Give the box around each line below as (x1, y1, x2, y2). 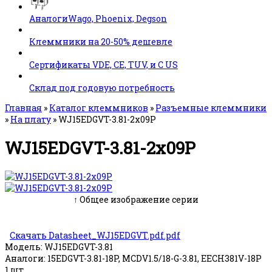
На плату (10, 114, 51, 125)
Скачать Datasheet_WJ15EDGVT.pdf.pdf (10, 229, 180, 241)
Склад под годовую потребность (29, 82, 175, 93)
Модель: (5, 240, 42, 253)
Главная (5, 102, 42, 114)
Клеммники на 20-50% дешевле (29, 36, 172, 47)
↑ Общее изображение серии (73, 193, 199, 205)
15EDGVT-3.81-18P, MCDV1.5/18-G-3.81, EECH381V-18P (46, 252, 262, 264)
